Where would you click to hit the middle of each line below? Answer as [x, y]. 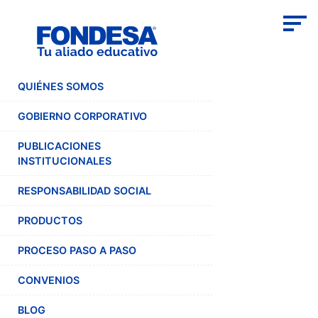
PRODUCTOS [50, 221]
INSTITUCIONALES [65, 161]
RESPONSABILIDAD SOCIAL [84, 191]
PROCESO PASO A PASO [77, 251]
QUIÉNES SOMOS [61, 87]
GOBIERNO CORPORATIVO [82, 116]
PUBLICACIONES [59, 146]
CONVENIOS [49, 280]
